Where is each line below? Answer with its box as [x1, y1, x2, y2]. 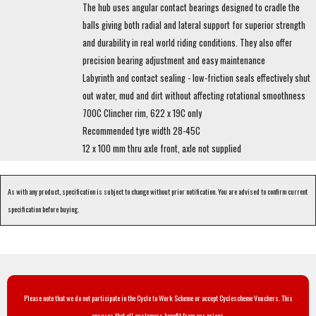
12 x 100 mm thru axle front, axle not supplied [83, 142, 241, 156]
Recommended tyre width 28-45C [83, 124, 200, 138]
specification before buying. [8, 204, 79, 215]
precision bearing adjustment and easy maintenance [83, 54, 265, 68]
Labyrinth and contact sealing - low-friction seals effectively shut [83, 71, 310, 85]
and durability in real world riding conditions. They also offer [83, 36, 292, 50]
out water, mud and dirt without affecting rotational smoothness [83, 89, 305, 103]
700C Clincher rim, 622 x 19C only [83, 107, 202, 121]
